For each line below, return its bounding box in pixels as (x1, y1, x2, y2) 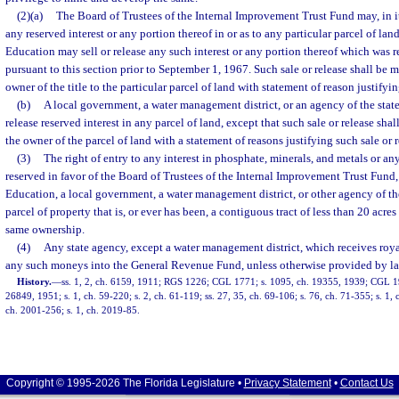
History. (17, 276, 53, 287)
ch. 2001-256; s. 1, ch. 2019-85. (5, 305, 140, 315)
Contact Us (339, 377, 394, 389)
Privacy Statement (243, 377, 331, 389)
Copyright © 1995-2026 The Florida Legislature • (5, 377, 244, 389)
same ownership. (5, 223, 85, 236)
